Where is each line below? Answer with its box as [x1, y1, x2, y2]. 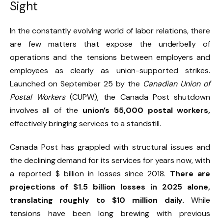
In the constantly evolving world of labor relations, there [10, 26, 210, 36]
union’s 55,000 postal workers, [78, 105, 210, 116]
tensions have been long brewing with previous [10, 208, 210, 219]
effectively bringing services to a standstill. [10, 118, 163, 129]
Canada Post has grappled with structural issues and [10, 142, 210, 153]
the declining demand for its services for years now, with [10, 155, 210, 166]
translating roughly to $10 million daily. [10, 195, 185, 206]
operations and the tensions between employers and [10, 52, 210, 63]
